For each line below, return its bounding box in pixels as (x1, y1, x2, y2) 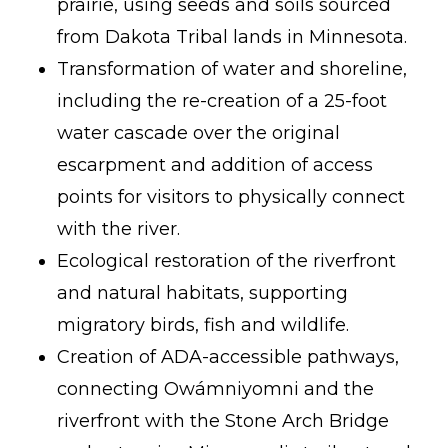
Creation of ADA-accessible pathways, (56, 346, 399, 368)
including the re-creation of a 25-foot (56, 90, 387, 112)
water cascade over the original (56, 122, 340, 144)
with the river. (56, 218, 180, 240)
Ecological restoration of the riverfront (56, 250, 396, 272)
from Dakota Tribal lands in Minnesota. (56, 26, 407, 48)
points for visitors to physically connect (56, 186, 405, 208)
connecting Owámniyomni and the (56, 378, 374, 400)
